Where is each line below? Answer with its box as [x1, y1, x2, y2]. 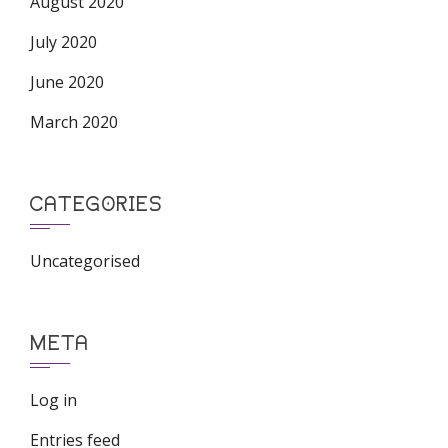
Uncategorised [30, 250, 140, 272]
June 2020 [30, 71, 104, 93]
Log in [30, 389, 77, 411]
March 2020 [30, 111, 118, 133]
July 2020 [30, 31, 97, 53]
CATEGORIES [30, 191, 162, 216]
